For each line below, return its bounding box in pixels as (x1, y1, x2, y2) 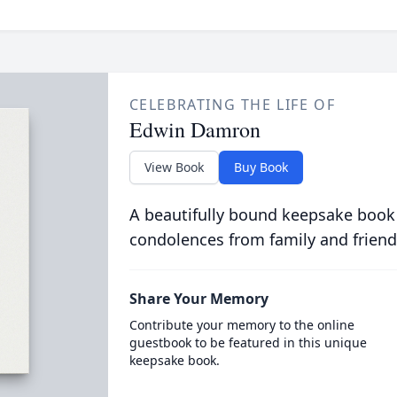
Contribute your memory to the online (128, 316, 354, 333)
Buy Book (233, 159, 288, 175)
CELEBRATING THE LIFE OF (128, 95, 336, 114)
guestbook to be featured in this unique (128, 334, 367, 351)
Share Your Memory (128, 289, 269, 308)
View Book (144, 159, 204, 175)
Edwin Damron (128, 115, 261, 144)
